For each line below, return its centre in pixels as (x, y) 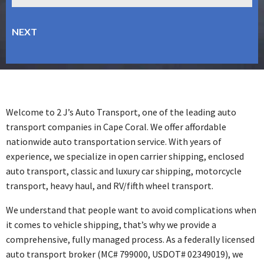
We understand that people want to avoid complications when (131, 209)
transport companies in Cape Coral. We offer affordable (116, 126)
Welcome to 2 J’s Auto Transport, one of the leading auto (121, 112)
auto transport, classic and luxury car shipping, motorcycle (124, 171)
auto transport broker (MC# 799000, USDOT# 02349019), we (125, 254)
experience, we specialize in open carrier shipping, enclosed (125, 156)
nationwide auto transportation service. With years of (114, 141)
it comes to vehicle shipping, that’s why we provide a (111, 224)
